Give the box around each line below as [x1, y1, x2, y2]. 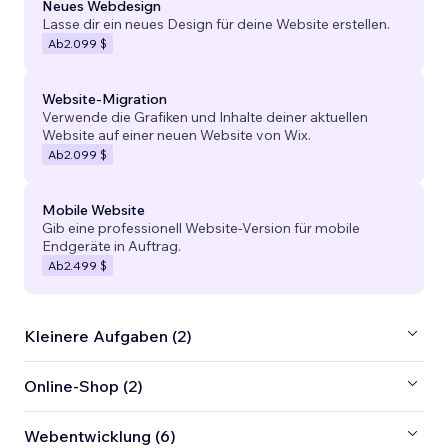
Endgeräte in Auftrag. [42, 236, 181, 255]
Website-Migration [42, 89, 167, 108]
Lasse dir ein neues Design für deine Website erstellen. [42, 14, 390, 33]
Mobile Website [42, 200, 145, 219]
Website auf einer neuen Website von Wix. [42, 125, 311, 144]
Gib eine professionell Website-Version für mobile [42, 218, 360, 237]
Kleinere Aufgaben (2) [24, 326, 192, 347]
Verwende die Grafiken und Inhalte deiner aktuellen [42, 107, 368, 126]
